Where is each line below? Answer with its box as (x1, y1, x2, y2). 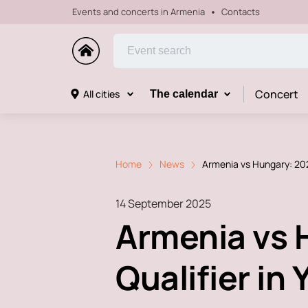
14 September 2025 (115, 195, 211, 211)
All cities (82, 87, 120, 100)
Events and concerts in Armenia (71, 5, 205, 18)
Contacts (221, 5, 260, 18)
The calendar (149, 88, 218, 100)
